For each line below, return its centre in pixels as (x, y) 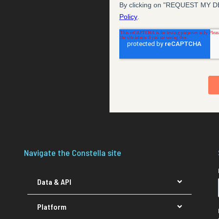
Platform (52, 206)
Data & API (55, 181)
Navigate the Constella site (73, 152)
